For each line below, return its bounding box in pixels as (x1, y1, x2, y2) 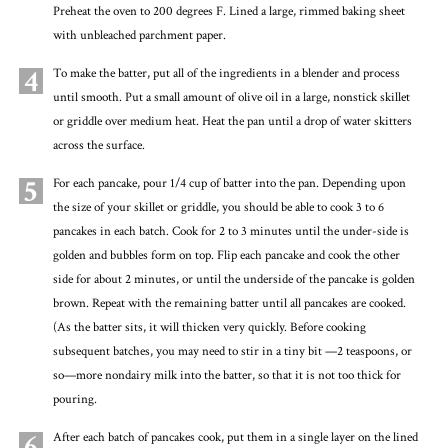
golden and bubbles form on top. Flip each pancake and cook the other (52, 246, 400, 264)
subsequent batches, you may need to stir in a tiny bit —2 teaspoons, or (52, 342, 412, 360)
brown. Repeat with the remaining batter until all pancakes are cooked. (52, 294, 406, 312)
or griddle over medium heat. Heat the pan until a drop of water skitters (52, 112, 412, 130)
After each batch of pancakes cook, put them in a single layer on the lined (52, 428, 418, 446)
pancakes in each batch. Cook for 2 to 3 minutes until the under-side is (52, 222, 409, 240)
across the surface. (52, 136, 145, 154)
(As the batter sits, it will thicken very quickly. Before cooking (52, 318, 366, 336)
